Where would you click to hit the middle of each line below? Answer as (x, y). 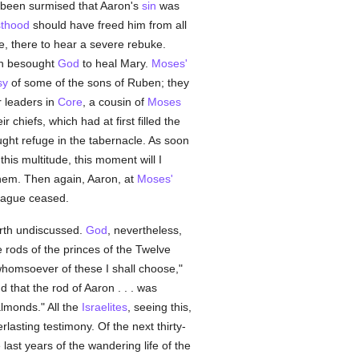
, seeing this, (159, 307)
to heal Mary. (115, 63)
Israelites (104, 307)
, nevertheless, (144, 230)
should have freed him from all (108, 25)
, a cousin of (115, 102)
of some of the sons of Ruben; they (98, 83)
